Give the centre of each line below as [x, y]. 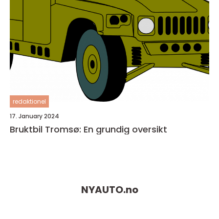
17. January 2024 [34, 116]
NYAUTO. [103, 190]
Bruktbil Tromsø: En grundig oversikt [88, 130]
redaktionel [29, 102]
